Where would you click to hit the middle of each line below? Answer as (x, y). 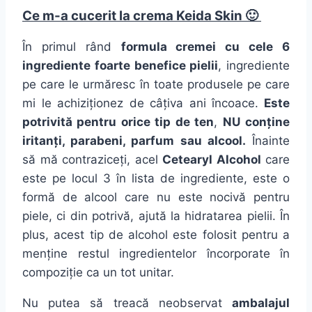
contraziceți (94, 160)
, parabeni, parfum (121, 141)
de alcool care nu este (133, 197)
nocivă (228, 197)
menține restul (71, 254)
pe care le (53, 85)
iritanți (42, 141)
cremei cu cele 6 (228, 47)
